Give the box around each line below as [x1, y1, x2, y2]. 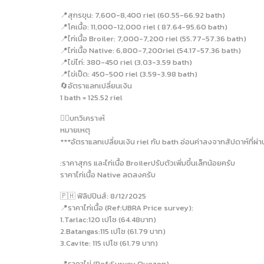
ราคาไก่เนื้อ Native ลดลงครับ [60, 169, 156, 181]
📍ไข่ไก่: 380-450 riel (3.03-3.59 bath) [60, 56, 192, 68]
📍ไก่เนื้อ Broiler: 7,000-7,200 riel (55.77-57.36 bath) [60, 32, 246, 44]
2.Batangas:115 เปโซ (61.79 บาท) [60, 225, 166, 237]
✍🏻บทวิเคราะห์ [60, 113, 105, 124]
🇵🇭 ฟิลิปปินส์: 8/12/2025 [60, 190, 146, 202]
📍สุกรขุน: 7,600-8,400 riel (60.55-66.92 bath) [60, 9, 225, 21]
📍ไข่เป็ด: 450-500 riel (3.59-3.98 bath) [60, 68, 197, 80]
